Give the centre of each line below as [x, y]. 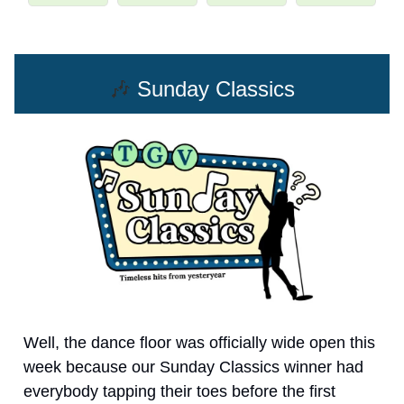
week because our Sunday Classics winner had [193, 367]
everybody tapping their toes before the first [179, 391]
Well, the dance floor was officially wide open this [199, 342]
